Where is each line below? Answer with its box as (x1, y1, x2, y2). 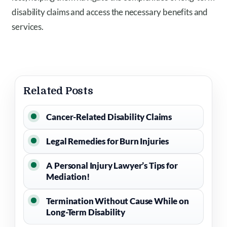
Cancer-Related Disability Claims (46, 111, 172, 122)
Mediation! (46, 171, 90, 182)
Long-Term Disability (46, 206, 126, 217)
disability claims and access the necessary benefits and (12, 6, 208, 17)
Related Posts (23, 85, 93, 97)
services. (12, 21, 44, 32)
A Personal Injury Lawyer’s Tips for (46, 160, 178, 171)
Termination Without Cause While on (46, 195, 189, 206)
